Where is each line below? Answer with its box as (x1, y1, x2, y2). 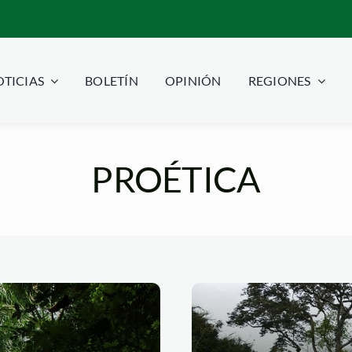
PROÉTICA (91, 157, 261, 200)
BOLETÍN (85, 73, 138, 89)
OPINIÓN (164, 73, 222, 89)
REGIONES (247, 73, 311, 89)
